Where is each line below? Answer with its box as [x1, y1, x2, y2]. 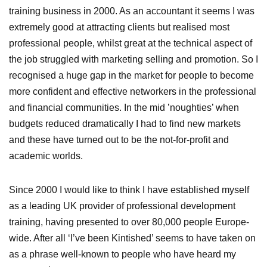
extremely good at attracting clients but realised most [9, 22, 229, 33]
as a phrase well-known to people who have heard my [9, 249, 236, 260]
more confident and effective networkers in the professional [9, 86, 256, 97]
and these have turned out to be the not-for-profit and [9, 135, 229, 145]
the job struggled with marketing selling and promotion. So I [9, 54, 258, 65]
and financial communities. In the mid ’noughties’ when [9, 103, 239, 113]
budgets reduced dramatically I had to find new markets [9, 119, 241, 129]
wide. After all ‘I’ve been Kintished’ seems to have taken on [9, 233, 256, 244]
